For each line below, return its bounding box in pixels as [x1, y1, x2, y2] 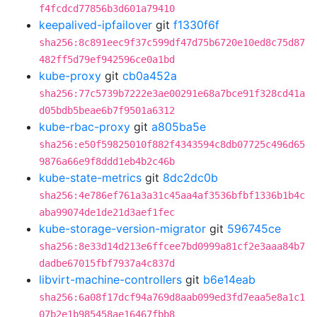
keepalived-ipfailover [39, 18, 152, 32]
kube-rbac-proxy [39, 120, 130, 134]
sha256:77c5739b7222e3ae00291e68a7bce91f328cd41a [39, 88, 305, 99]
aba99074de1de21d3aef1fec [39, 207, 175, 218]
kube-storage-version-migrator [39, 221, 206, 236]
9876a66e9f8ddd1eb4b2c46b [39, 156, 175, 167]
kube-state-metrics [39, 171, 142, 185]
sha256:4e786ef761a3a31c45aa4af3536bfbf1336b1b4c [39, 190, 305, 201]
